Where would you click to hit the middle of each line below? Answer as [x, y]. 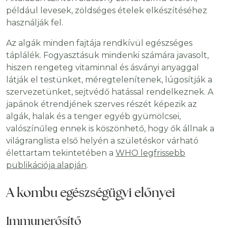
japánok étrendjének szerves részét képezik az [102, 104]
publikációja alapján [46, 165]
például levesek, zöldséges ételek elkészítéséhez [107, 11]
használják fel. [35, 23]
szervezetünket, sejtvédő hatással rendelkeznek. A [110, 92]
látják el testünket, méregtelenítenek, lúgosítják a [109, 80]
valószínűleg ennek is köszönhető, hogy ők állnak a [110, 129]
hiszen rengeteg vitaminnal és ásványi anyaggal [103, 68]
